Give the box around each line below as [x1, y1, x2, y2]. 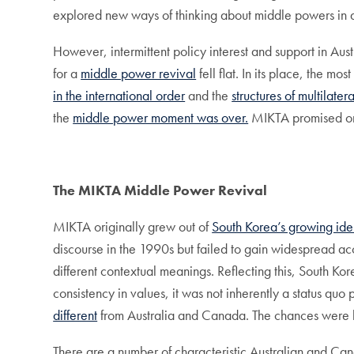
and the [185, 86, 232, 105]
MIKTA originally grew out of [53, 217, 213, 236]
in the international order [53, 86, 186, 105]
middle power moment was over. [73, 108, 249, 127]
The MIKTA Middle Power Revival [53, 181, 268, 200]
